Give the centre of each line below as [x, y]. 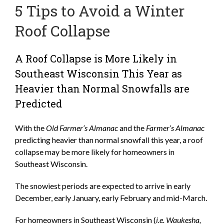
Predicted [38, 103]
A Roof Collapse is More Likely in [96, 58]
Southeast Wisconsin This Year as [98, 73]
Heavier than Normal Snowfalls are [102, 88]
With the [30, 127]
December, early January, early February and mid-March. [111, 197]
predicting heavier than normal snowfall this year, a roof [109, 139]
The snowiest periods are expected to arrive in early [103, 185]
